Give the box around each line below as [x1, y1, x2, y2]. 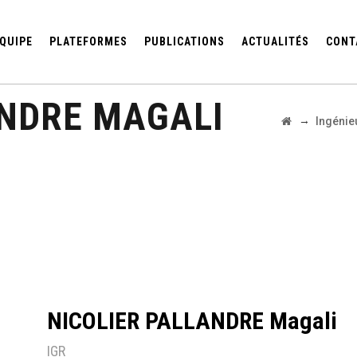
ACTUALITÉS [241, 35, 309, 48]
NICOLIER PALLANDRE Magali [47, 307, 337, 335]
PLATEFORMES [49, 35, 127, 48]
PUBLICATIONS [143, 35, 225, 48]
